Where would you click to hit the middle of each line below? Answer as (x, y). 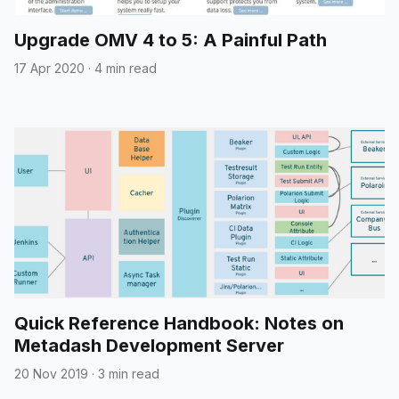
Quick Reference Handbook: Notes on (179, 323)
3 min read (129, 373)
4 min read (126, 68)
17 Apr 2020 (49, 68)
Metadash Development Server (149, 345)
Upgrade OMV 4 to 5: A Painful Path (171, 40)
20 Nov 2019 (51, 373)
